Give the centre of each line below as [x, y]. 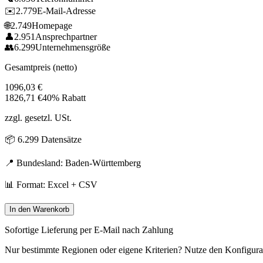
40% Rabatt [64, 97]
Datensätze [60, 139]
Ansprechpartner [66, 36]
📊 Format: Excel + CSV [51, 184]
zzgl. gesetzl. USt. [38, 117]
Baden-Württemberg [103, 163]
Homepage [52, 25]
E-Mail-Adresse [66, 11]
